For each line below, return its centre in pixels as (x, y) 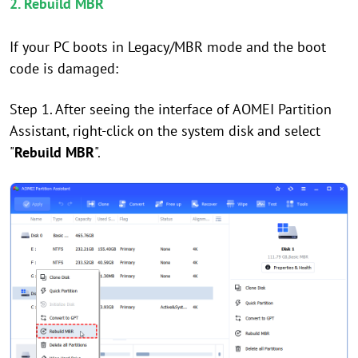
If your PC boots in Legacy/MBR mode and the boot (168, 47)
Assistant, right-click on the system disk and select (165, 131)
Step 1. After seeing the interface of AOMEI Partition (171, 109)
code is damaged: (64, 69)
